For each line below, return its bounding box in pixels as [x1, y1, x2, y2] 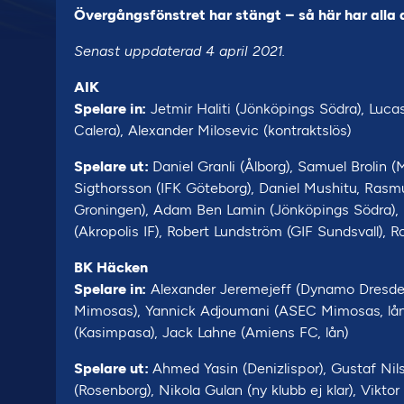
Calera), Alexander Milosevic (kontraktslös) [74, 122, 352, 139]
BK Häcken [74, 259, 148, 276]
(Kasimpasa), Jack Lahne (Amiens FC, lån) [74, 324, 349, 341]
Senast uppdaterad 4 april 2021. [74, 42, 285, 60]
